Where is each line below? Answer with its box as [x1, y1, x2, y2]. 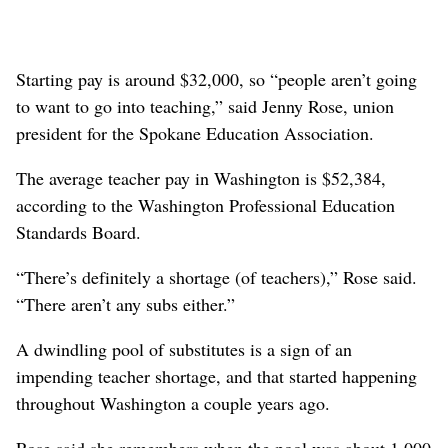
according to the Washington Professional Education [16, 192, 395, 217]
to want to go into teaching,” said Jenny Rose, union [16, 93, 394, 118]
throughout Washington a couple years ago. [16, 390, 330, 415]
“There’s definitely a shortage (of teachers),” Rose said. [16, 264, 417, 289]
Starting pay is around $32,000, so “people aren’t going [16, 66, 417, 91]
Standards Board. [16, 219, 141, 244]
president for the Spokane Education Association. [16, 120, 374, 145]
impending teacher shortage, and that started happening [16, 363, 417, 388]
